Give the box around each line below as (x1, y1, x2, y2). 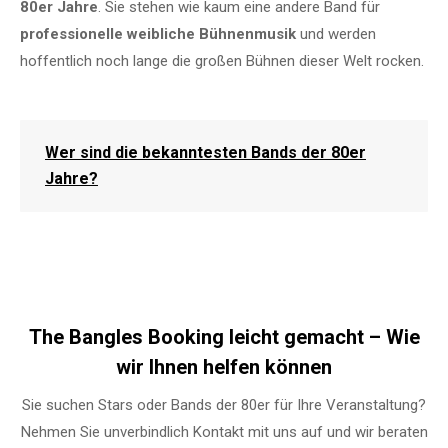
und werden (296, 24, 376, 43)
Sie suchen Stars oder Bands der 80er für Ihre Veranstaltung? (22, 395, 426, 414)
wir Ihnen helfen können (116, 354, 332, 379)
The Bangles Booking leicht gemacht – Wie (28, 324, 420, 349)
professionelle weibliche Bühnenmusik (20, 24, 296, 43)
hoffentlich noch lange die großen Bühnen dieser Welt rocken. (20, 51, 424, 70)
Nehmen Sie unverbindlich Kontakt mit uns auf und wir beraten (20, 422, 428, 441)
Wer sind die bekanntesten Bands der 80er (45, 142, 366, 162)
